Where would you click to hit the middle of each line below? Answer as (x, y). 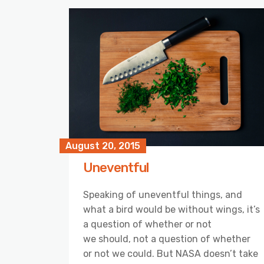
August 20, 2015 (103, 146)
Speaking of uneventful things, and (163, 195)
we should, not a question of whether (167, 239)
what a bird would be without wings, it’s (171, 210)
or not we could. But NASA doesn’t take (171, 254)
